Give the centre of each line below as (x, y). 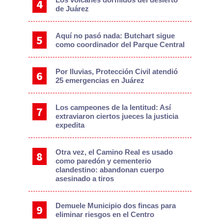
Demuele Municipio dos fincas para (116, 206)
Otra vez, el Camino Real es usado (114, 152)
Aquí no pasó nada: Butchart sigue (115, 36)
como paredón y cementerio (104, 161)
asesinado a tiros (85, 179)
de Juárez (72, 9)
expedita (70, 125)
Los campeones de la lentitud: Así (113, 108)
